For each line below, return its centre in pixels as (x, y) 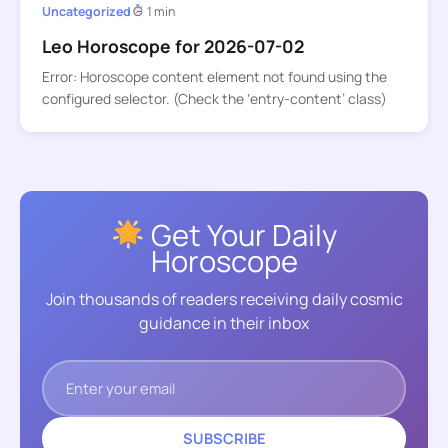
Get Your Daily (240, 234)
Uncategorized (86, 11)
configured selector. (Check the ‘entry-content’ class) (214, 99)
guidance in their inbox (224, 323)
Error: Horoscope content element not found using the (214, 77)
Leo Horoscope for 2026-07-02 (172, 45)
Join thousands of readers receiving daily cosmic (224, 299)
